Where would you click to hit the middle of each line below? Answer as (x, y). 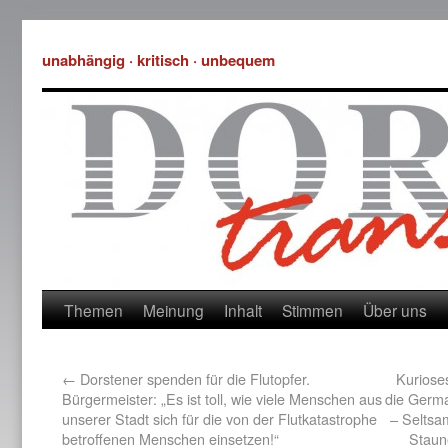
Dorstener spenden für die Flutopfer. (193, 378)
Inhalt (243, 310)
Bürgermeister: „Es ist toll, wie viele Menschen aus (222, 398)
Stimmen (312, 310)
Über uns (395, 310)
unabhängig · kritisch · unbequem (158, 60)
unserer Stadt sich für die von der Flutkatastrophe (219, 418)
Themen (93, 310)
